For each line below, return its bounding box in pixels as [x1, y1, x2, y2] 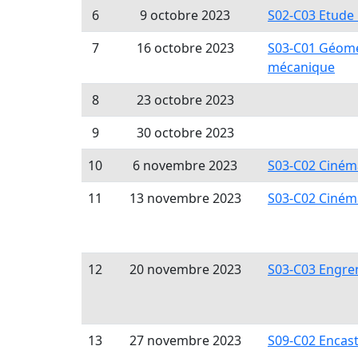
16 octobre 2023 [136, 39, 234, 57]
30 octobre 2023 [136, 124, 234, 141]
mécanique [268, 58, 335, 76]
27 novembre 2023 [129, 332, 241, 349]
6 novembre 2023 [133, 157, 237, 174]
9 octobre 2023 [140, 6, 230, 24]
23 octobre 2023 [136, 91, 234, 109]
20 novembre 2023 [129, 261, 241, 278]
